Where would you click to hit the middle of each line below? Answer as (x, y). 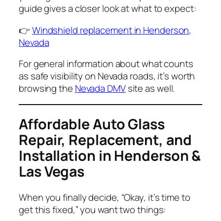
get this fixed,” (49, 210)
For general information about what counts (106, 64)
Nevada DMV (100, 89)
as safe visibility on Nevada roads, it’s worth (107, 76)
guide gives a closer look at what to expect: (108, 9)
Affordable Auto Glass (92, 124)
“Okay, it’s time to (156, 198)
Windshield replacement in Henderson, (112, 30)
